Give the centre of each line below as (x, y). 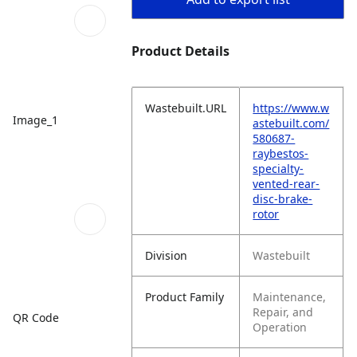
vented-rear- (286, 184)
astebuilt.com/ (291, 123)
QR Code (36, 317)
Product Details (181, 51)
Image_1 (35, 120)
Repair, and (283, 312)
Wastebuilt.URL (186, 108)
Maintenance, (290, 297)
